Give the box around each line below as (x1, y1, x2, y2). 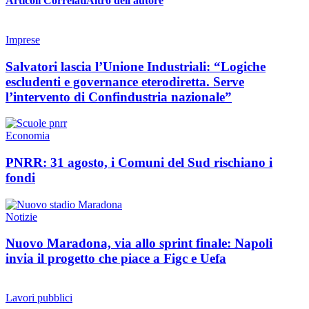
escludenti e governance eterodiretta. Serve (6, 74, 244, 89)
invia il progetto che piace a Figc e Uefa (6, 251, 226, 266)
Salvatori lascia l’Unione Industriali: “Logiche (6, 59, 266, 74)
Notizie (6, 210, 37, 223)
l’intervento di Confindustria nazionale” (6, 89, 232, 104)
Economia (6, 130, 50, 142)
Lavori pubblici (6, 292, 72, 304)
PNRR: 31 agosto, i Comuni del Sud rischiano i (6, 155, 272, 170)
